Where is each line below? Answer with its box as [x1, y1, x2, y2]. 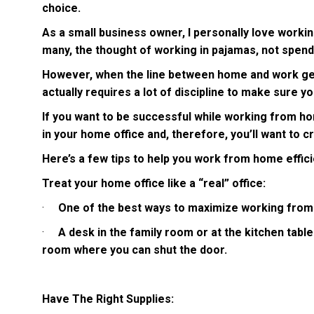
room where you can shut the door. [42, 243, 227, 257]
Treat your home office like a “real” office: [42, 177, 268, 191]
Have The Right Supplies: [42, 292, 174, 306]
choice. [42, 1, 83, 15]
